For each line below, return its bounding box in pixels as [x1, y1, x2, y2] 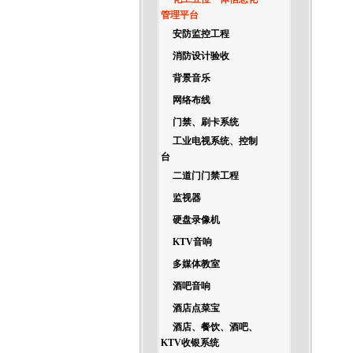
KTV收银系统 [160, 337, 219, 348]
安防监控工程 [172, 28, 229, 39]
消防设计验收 [172, 50, 229, 61]
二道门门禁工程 [172, 170, 239, 181]
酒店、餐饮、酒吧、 [172, 321, 258, 333]
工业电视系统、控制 [172, 136, 258, 147]
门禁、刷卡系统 [172, 117, 239, 128]
